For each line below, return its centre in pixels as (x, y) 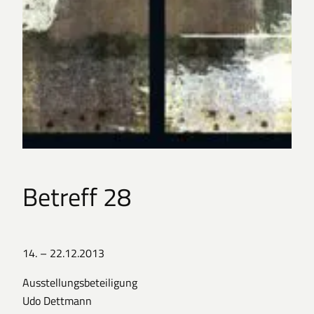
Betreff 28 (77, 197)
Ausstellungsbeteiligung (80, 282)
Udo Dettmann (57, 300)
